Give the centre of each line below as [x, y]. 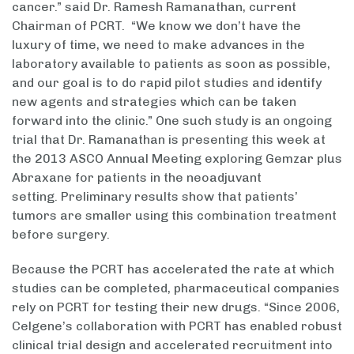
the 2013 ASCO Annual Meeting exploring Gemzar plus [177, 159]
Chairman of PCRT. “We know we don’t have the [156, 26]
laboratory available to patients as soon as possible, [171, 64]
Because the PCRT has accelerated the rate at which [173, 269]
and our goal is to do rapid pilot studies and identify [167, 83]
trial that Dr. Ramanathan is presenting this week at [169, 140]
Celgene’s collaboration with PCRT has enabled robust [177, 326]
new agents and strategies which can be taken [154, 102]
